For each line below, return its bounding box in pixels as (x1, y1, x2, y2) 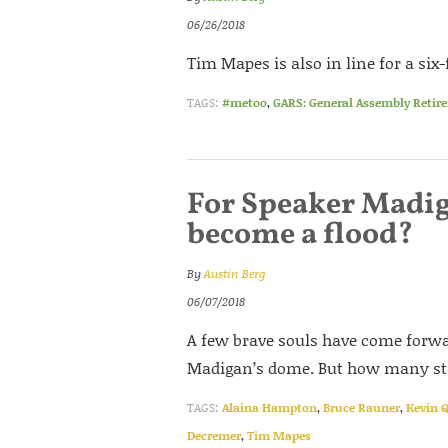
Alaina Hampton (222, 399, 317, 416)
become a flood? (187, 214, 413, 256)
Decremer (187, 427, 241, 444)
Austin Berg (204, 265, 266, 282)
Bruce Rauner (323, 399, 400, 416)
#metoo (222, 94, 267, 111)
